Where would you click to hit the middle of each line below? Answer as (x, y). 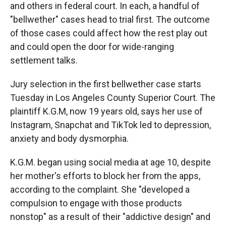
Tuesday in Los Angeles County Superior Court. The (113, 98)
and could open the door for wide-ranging (92, 47)
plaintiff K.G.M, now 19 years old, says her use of (106, 111)
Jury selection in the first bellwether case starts (106, 84)
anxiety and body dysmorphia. (69, 139)
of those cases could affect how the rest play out (109, 33)
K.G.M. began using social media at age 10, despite (110, 162)
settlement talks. (44, 61)
